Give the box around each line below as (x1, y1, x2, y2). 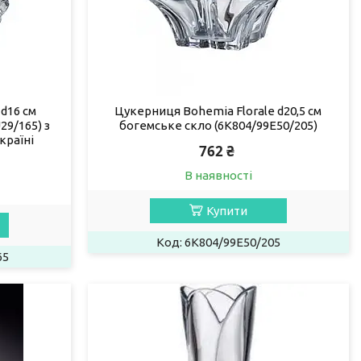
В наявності (184, 168, 252, 182)
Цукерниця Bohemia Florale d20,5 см (114, 103, 322, 118)
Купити (205, 203, 247, 218)
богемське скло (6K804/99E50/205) (118, 118, 317, 132)
